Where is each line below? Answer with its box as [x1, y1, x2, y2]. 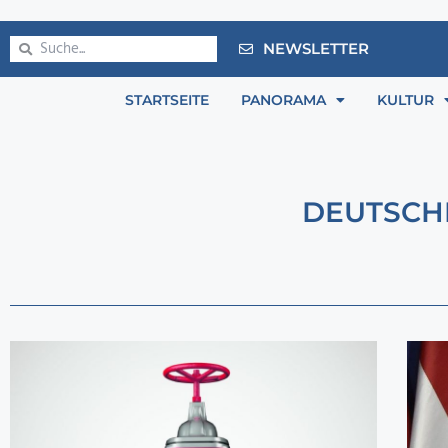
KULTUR [377, 91, 434, 110]
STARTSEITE [125, 91, 209, 110]
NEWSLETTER [262, 39, 369, 59]
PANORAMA [241, 91, 326, 110]
